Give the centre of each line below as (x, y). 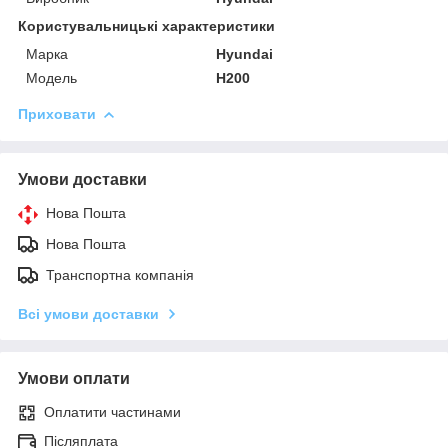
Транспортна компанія (120, 274)
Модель (51, 77)
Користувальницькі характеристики (146, 25)
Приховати (57, 113)
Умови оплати (74, 378)
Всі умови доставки (88, 313)
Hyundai (245, 53)
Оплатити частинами (112, 411)
